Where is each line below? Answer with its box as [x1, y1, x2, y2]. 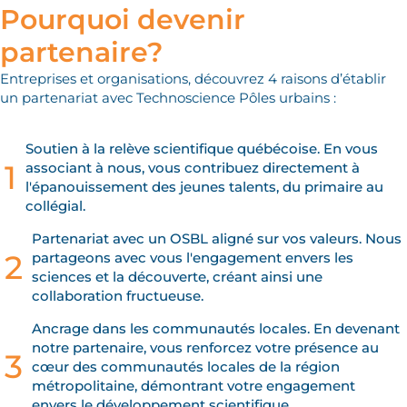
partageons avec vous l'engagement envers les [32, 249, 353, 267]
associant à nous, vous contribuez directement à [25, 159, 360, 177]
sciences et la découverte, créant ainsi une [32, 268, 323, 286]
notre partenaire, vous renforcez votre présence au [32, 339, 379, 357]
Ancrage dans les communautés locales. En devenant [32, 320, 400, 338]
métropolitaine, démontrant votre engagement [32, 377, 355, 395]
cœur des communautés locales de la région [32, 358, 340, 376]
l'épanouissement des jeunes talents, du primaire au [25, 178, 383, 196]
